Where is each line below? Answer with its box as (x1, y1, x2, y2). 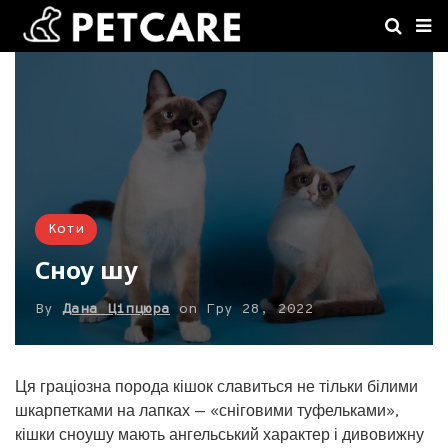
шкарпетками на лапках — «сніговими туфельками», (15, 400, 399, 420)
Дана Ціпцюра (62, 300, 170, 318)
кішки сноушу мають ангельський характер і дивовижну (15, 424, 424, 444)
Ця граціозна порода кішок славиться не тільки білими (15, 376, 418, 396)
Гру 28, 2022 (206, 300, 314, 318)
